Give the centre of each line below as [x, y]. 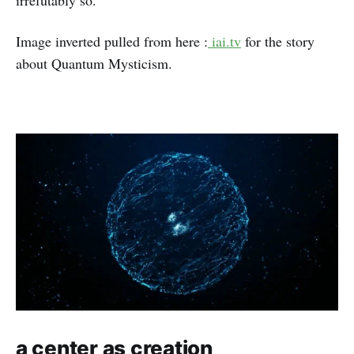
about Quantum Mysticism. [94, 64]
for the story [278, 41]
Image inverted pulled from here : [112, 41]
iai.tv [224, 41]
